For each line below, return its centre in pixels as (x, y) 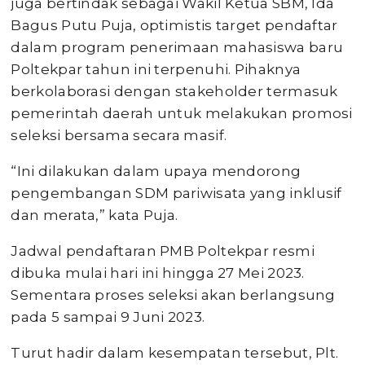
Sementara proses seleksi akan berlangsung (173, 295)
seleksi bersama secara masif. (119, 135)
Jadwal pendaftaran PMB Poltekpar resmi (163, 251)
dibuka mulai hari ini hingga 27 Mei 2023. (158, 273)
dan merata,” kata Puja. (95, 215)
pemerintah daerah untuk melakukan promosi (182, 113)
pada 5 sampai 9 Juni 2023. (108, 317)
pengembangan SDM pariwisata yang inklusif (176, 193)
